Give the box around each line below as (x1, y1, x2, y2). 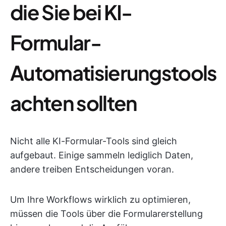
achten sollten (10, 90, 137, 116)
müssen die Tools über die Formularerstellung (10, 208, 203, 219)
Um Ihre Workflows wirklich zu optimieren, (10, 194, 191, 205)
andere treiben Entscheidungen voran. (10, 164, 174, 175)
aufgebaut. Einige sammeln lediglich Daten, (10, 150, 193, 160)
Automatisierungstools (10, 60, 217, 85)
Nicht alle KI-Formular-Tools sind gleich (10, 136, 177, 146)
